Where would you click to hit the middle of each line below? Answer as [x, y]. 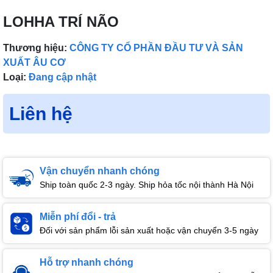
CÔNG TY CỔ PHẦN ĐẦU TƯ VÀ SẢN [156, 48]
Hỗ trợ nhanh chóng [87, 263]
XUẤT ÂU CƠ [34, 63]
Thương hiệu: [35, 48]
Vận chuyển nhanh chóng [100, 171]
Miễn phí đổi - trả [78, 217]
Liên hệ [41, 114]
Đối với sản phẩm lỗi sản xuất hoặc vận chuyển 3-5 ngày [149, 231]
